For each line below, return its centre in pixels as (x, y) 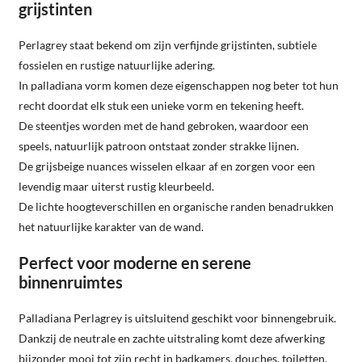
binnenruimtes (71, 282)
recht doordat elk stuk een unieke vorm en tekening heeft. (161, 105)
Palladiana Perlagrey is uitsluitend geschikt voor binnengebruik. (177, 318)
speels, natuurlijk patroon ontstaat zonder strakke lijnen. (159, 145)
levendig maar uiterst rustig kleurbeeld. (116, 186)
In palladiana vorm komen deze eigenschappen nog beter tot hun (179, 85)
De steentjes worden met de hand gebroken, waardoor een (164, 125)
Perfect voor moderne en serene (135, 262)
